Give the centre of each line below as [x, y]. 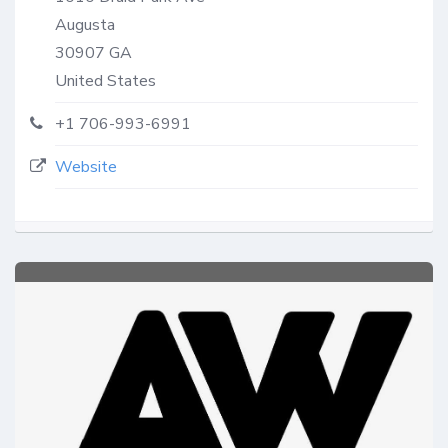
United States [105, 80]
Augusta [85, 24]
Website [86, 166]
